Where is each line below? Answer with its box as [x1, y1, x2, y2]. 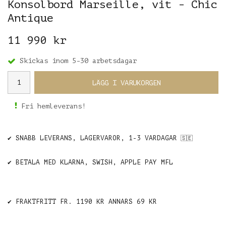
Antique [8, 12, 53, 24]
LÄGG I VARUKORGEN [92, 79, 161, 87]
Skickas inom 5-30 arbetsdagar [20, 56, 137, 65]
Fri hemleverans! [21, 102, 86, 110]
